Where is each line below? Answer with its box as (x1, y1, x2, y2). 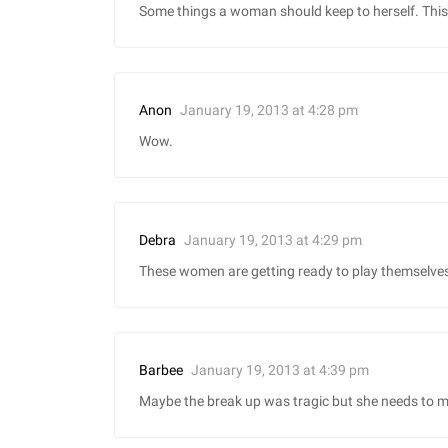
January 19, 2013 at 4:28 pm (180, 101, 358, 118)
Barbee (139, 362, 183, 380)
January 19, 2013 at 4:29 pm (184, 231, 362, 248)
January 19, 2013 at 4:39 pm (191, 361, 369, 378)
